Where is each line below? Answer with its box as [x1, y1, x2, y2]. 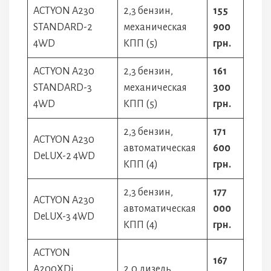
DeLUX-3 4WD [33, 211, 94, 222]
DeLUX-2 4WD [33, 151, 95, 162]
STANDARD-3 [33, 82, 92, 93]
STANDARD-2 [33, 22, 93, 33]
